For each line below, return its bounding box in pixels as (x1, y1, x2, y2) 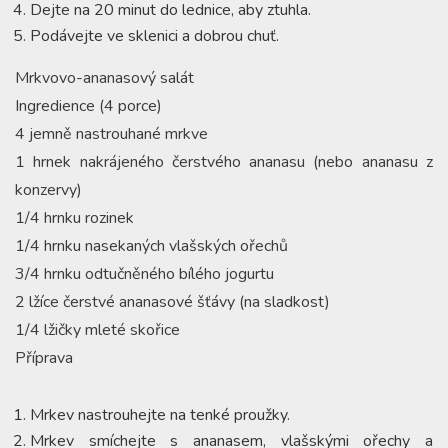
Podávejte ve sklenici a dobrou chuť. (30, 24, 279, 47)
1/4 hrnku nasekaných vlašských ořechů (15, 234, 288, 257)
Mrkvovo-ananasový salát (15, 66, 194, 89)
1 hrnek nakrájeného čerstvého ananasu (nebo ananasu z (15, 150, 433, 173)
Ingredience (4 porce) (15, 94, 162, 117)
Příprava (15, 346, 73, 369)
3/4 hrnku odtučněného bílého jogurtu (15, 262, 274, 285)
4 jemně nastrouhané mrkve (15, 122, 208, 145)
